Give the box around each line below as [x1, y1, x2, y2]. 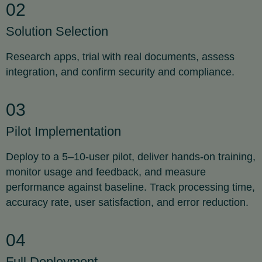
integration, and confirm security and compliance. [6, 66, 235, 78]
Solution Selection [6, 24, 108, 39]
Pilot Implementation [6, 124, 121, 139]
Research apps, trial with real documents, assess [6, 51, 235, 63]
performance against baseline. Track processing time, [6, 181, 255, 193]
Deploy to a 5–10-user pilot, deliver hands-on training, [6, 151, 256, 163]
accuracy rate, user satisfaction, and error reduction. [6, 196, 249, 208]
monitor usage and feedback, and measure [6, 166, 206, 178]
